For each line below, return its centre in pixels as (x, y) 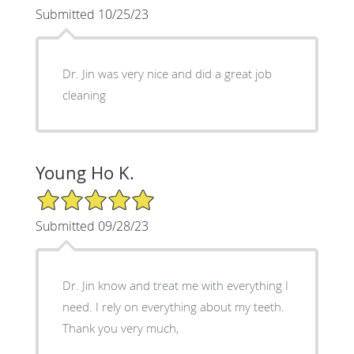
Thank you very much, (120, 328)
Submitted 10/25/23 (92, 14)
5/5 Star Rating (74, 194)
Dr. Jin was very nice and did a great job (167, 73)
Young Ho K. (85, 172)
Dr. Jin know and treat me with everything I (175, 285)
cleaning (84, 94)
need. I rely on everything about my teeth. (79, 306)
